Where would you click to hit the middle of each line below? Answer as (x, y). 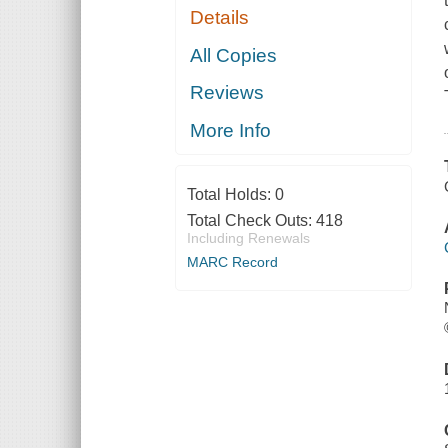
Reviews (227, 93)
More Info (231, 130)
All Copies (234, 55)
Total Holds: (230, 194)
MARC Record (232, 261)
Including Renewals (248, 237)
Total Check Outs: (251, 220)
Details (220, 18)
